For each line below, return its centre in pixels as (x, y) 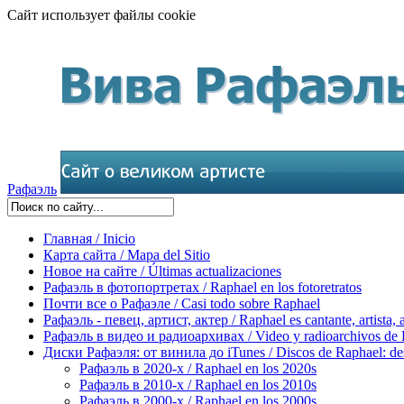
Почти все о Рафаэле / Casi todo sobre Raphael (182, 303)
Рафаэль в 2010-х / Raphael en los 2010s (198, 385)
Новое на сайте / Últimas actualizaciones (162, 271)
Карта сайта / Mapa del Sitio (127, 255)
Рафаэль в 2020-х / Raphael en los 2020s (198, 368)
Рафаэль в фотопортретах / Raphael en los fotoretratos (202, 287)
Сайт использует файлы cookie (101, 15)
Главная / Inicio (89, 239)
